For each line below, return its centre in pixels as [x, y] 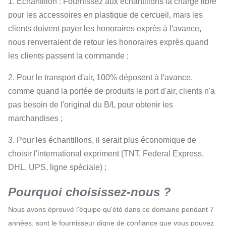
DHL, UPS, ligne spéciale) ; [57, 167]
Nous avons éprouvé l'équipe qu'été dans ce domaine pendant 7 [111, 209]
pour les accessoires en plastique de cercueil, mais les [105, 15]
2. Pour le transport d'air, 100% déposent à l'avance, [100, 77]
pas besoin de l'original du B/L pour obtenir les [91, 105]
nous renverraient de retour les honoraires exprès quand [108, 42]
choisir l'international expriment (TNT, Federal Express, [106, 154]
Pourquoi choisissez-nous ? [90, 192]
